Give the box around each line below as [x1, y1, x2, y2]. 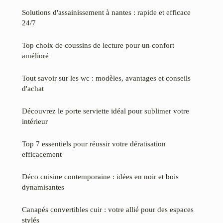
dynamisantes [22, 183, 64, 192]
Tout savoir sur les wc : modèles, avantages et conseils [22, 74, 191, 83]
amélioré [22, 51, 49, 60]
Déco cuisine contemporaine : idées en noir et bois [22, 172, 179, 181]
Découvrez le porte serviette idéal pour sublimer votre [22, 107, 189, 115]
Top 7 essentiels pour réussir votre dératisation [22, 139, 166, 148]
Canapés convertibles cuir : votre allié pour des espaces [22, 205, 194, 214]
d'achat [22, 84, 44, 93]
